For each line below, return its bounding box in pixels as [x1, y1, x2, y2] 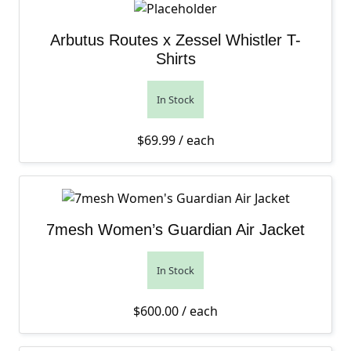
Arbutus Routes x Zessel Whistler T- [50, 31, 301, 49]
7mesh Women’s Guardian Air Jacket [46, 221, 305, 238]
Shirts [155, 50, 196, 67]
